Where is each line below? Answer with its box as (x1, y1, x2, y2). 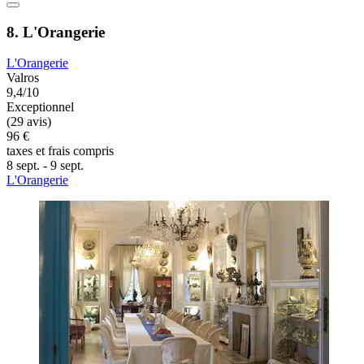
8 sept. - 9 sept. (6, 158, 84, 173)
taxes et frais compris (6, 144, 114, 158)
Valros (6, 71, 39, 85)
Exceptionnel (6, 100, 74, 115)
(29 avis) (6, 115, 51, 129)
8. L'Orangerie (6, 23, 105, 41)
